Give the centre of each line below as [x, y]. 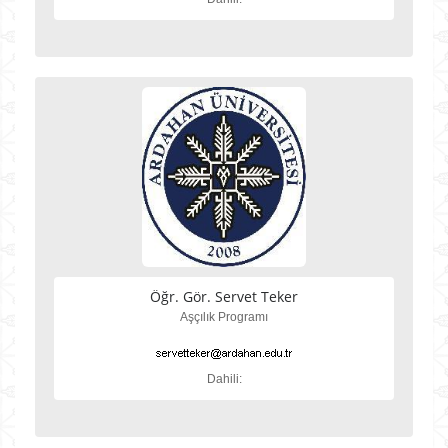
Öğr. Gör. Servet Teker [224, 296]
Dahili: [224, 379]
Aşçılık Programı [224, 317]
